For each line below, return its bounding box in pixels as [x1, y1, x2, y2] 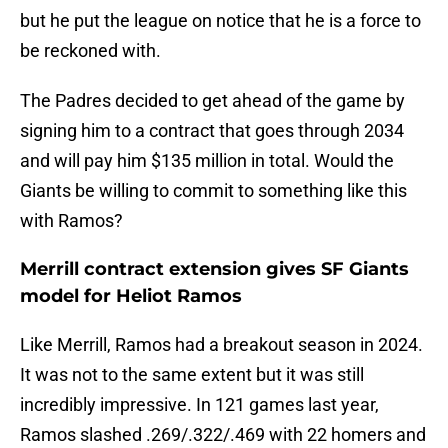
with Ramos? [20, 210, 123, 232]
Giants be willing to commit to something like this [20, 180, 407, 202]
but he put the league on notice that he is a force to [20, 10, 421, 32]
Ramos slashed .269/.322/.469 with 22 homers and [20, 424, 426, 446]
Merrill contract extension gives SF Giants [20, 258, 409, 281]
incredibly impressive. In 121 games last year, [20, 394, 379, 416]
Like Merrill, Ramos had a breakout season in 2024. [20, 334, 423, 356]
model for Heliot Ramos [20, 285, 242, 308]
